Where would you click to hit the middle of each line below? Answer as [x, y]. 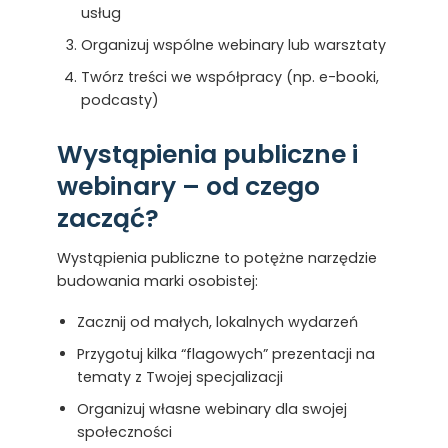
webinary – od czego [188, 186]
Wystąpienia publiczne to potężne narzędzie [216, 258]
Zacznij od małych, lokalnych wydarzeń [217, 322]
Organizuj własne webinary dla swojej [211, 408]
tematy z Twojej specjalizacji [179, 377]
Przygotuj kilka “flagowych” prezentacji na [225, 354]
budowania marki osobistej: [157, 281]
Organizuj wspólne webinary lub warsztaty [233, 44]
